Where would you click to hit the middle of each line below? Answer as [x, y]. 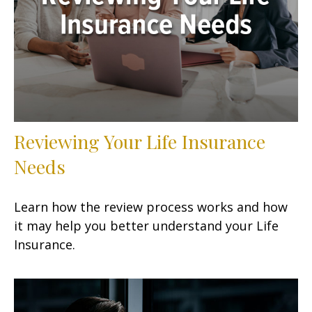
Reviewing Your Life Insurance [140, 141]
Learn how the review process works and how [151, 206]
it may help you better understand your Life [146, 225]
